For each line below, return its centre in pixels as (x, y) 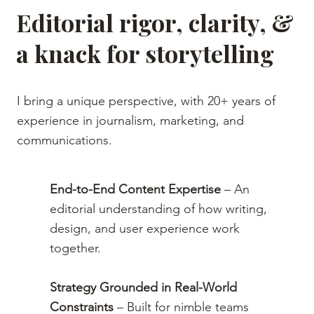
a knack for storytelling (145, 53)
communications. (65, 140)
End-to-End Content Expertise (136, 189)
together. (76, 248)
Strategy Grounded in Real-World (144, 287)
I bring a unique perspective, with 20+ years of (146, 101)
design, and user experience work (145, 228)
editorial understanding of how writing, (159, 209)
